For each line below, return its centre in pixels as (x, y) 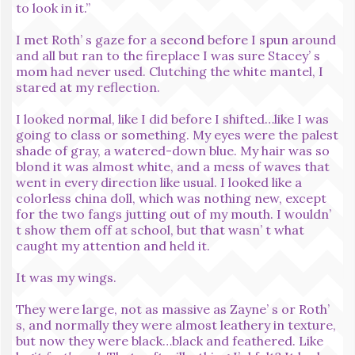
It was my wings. (66, 277)
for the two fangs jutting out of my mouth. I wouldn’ (174, 214)
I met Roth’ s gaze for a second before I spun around (176, 39)
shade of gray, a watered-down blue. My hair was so (173, 150)
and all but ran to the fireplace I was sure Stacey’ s (168, 55)
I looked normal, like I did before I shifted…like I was (172, 118)
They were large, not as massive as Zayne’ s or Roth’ (173, 309)
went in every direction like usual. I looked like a (159, 182)
